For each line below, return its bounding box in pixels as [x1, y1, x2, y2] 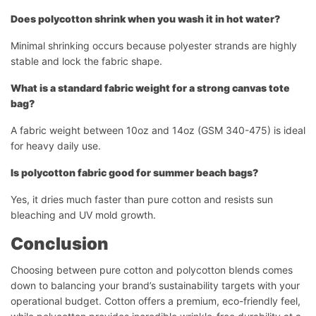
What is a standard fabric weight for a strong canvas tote [11, 81, 290, 94]
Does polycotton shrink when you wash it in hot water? [11, 12, 280, 25]
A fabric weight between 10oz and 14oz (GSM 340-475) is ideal [11, 123, 305, 136]
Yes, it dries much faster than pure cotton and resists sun [11, 193, 273, 205]
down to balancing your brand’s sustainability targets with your [11, 279, 300, 291]
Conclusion [11, 233, 109, 254]
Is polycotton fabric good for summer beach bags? [11, 166, 258, 178]
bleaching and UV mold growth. [11, 208, 156, 221]
